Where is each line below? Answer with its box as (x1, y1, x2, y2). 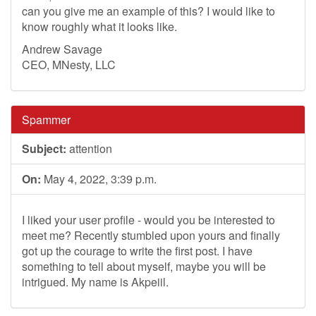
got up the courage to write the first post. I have (22, 243, 253, 259)
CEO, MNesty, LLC (22, 56, 116, 73)
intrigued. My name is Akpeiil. (22, 274, 169, 290)
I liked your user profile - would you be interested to (22, 212, 275, 228)
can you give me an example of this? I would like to (22, 3, 275, 19)
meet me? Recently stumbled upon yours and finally (22, 227, 280, 243)
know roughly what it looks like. (22, 18, 177, 35)
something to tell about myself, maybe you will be (22, 258, 266, 274)
